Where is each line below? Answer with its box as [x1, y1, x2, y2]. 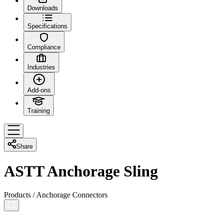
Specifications [27, 22, 67, 30]
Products [4, 191, 33, 199]
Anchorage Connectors [35, 191, 108, 199]
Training [27, 107, 50, 115]
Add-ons [27, 87, 51, 94]
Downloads [27, 4, 58, 12]
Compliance [27, 43, 61, 51]
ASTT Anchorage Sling [4, 162, 158, 180]
